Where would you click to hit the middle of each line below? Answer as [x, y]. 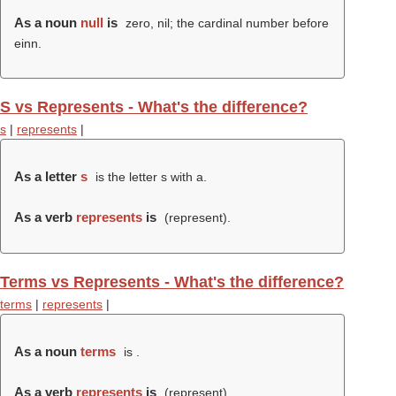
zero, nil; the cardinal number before [225, 23]
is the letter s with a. [149, 177]
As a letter [47, 176]
